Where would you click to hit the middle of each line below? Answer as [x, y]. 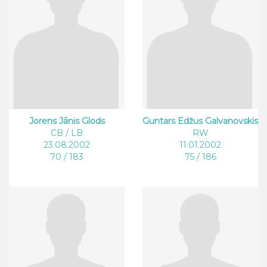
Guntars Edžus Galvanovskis [200, 121]
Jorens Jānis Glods [67, 121]
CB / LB [67, 133]
